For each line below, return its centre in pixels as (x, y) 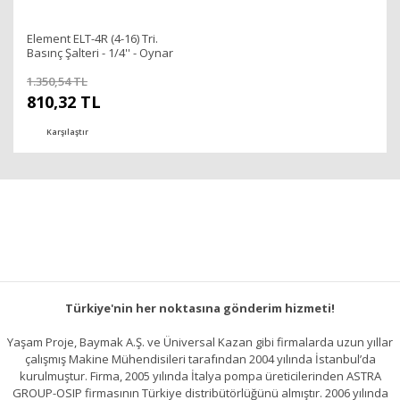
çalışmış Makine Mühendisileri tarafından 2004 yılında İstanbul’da (200, 359)
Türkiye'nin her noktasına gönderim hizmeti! (200, 308)
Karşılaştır (67, 131)
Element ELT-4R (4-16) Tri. (92, 38)
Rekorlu (48, 67)
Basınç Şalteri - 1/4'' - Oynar (100, 53)
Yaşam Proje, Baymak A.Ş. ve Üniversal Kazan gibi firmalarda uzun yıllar (200, 342)
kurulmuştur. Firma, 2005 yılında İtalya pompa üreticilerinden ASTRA (200, 376)
